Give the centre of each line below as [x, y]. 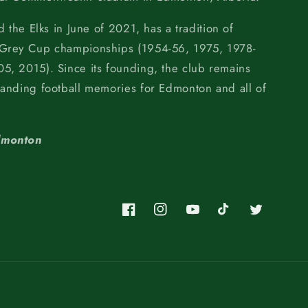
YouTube [205, 216]
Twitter [265, 216]
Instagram [176, 216]
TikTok [231, 216]
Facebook [144, 216]
